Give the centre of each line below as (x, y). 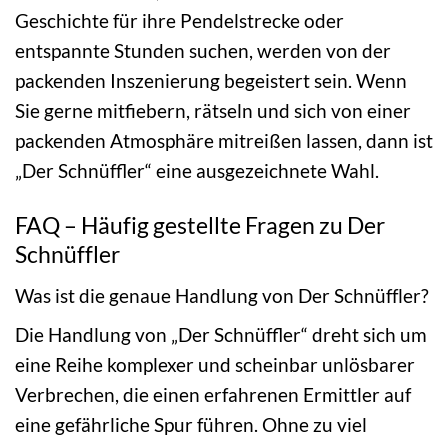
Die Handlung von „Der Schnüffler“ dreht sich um (221, 335)
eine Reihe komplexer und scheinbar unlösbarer (215, 365)
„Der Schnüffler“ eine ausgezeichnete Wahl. (197, 171)
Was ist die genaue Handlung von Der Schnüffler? (222, 295)
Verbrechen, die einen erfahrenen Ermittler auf (213, 395)
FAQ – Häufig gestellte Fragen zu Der (200, 225)
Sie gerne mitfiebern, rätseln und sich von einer (213, 111)
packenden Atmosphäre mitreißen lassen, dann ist (224, 141)
